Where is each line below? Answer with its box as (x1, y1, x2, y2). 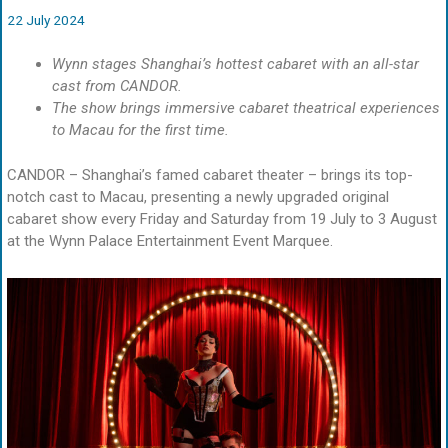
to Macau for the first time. (52, 121, 229, 140)
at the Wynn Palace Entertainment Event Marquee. (7, 231, 333, 250)
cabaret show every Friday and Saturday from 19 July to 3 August (7, 209, 437, 228)
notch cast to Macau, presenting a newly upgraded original (7, 187, 389, 206)
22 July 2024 (7, 12, 85, 29)
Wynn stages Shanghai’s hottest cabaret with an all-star (52, 55, 419, 74)
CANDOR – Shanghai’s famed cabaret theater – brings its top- (7, 165, 413, 184)
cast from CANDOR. (52, 77, 182, 96)
